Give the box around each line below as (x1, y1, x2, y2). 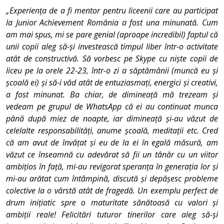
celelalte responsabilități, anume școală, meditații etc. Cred (6, 124, 218, 136)
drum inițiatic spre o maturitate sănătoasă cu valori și (6, 196, 218, 208)
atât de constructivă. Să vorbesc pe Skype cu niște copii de (6, 52, 218, 64)
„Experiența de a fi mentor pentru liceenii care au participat (6, 4, 218, 16)
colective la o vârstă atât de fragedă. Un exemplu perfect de (6, 184, 218, 196)
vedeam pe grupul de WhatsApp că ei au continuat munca (6, 100, 218, 112)
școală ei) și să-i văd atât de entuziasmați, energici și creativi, (6, 76, 218, 88)
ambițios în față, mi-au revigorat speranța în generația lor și (6, 160, 218, 172)
